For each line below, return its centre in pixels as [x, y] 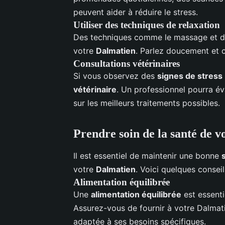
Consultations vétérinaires [127, 63]
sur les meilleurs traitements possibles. [147, 103]
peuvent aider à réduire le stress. [136, 12]
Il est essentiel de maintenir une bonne [147, 155]
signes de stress [190, 76]
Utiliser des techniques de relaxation [147, 25]
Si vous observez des [115, 76]
